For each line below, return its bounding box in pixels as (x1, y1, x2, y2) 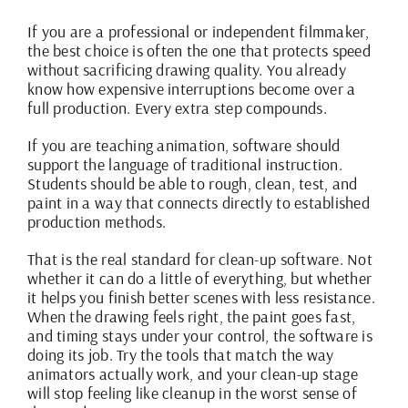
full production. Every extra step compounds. (27, 97, 327, 119)
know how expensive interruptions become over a (27, 78, 356, 100)
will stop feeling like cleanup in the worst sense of (27, 382, 358, 404)
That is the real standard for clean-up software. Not (27, 249, 373, 270)
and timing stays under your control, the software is (27, 325, 373, 347)
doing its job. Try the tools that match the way (27, 344, 334, 366)
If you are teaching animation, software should (27, 135, 341, 157)
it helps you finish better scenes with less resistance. (27, 287, 375, 309)
